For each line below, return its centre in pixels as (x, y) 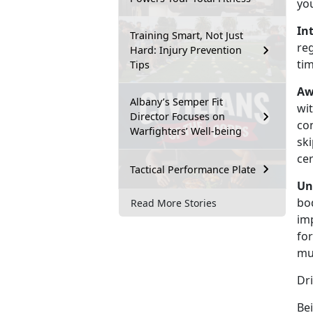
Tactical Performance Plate (193, 169)
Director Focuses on (177, 117)
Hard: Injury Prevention (186, 50)
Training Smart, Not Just (187, 36)
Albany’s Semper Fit (176, 102)
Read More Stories (174, 203)
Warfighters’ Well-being (186, 131)
